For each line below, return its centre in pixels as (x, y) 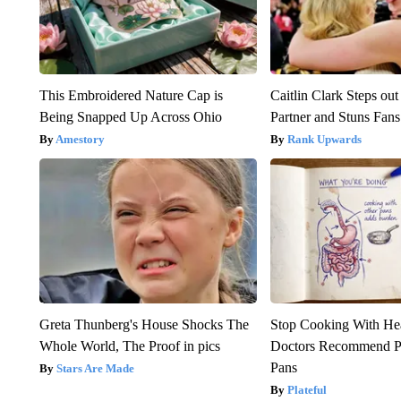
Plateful (307, 390)
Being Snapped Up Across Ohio (130, 117)
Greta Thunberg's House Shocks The (144, 325)
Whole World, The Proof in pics (129, 346)
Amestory (80, 140)
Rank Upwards (325, 140)
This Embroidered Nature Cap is (131, 96)
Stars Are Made (95, 369)
